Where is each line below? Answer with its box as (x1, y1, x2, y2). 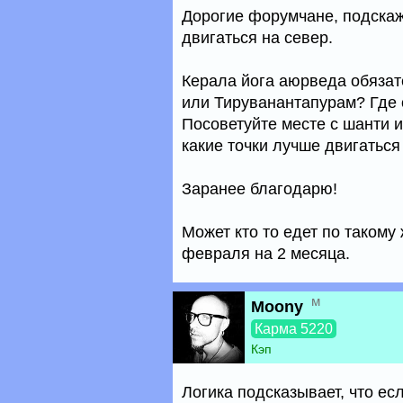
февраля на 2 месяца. (182, 245, 350, 263)
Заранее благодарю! (182, 180, 337, 198)
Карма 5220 (255, 321, 333, 336)
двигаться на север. (182, 29, 333, 47)
